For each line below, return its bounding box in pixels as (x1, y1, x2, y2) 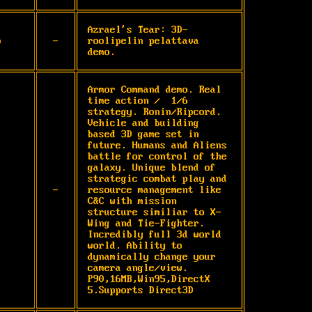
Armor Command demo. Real (88, 84, 221, 95)
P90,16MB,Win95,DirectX (88, 273, 210, 285)
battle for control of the (88, 150, 227, 162)
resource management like (88, 184, 221, 196)
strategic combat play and (88, 173, 227, 185)
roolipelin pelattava (88, 35, 199, 47)
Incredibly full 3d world (88, 228, 221, 240)
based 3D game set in (88, 128, 199, 140)
